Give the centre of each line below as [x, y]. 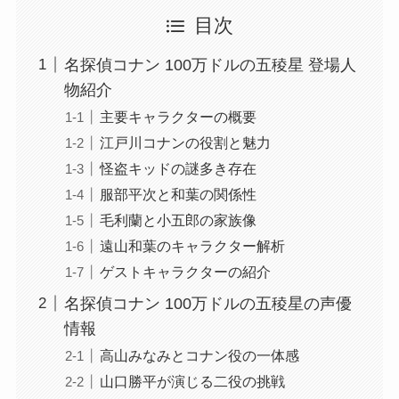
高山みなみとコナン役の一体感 [199, 355]
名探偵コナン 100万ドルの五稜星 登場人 [210, 65]
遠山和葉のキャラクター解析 [192, 245]
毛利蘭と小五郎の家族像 [178, 220]
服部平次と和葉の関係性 [178, 194]
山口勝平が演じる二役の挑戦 [192, 381]
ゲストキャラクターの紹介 [185, 271]
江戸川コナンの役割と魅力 [185, 142]
